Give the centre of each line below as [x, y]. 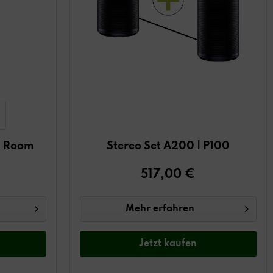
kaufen [181, 243]
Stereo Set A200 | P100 [168, 146]
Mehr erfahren [160, 209]
